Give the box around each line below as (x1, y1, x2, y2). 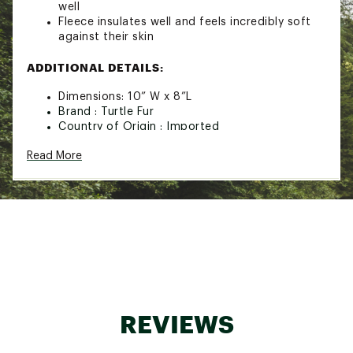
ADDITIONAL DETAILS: (27, 60, 164, 74)
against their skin (58, 31, 154, 43)
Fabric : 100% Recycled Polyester (58, 136, 242, 147)
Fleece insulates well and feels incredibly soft (58, 16, 311, 28)
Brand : (58, 106, 101, 117)
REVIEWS (119, 309, 234, 338)
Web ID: (58, 162, 103, 173)
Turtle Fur (101, 106, 154, 117)
